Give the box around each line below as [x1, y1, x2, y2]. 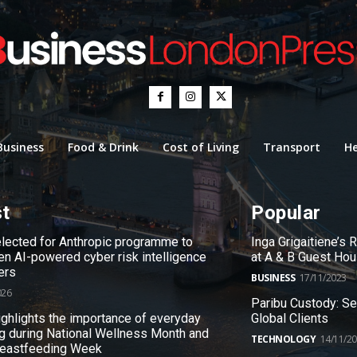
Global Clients [251, 310, 329, 326]
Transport [262, 139, 320, 155]
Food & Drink [67, 139, 139, 155]
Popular [251, 201, 321, 224]
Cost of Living [162, 139, 239, 155]
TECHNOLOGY [251, 331, 316, 346]
